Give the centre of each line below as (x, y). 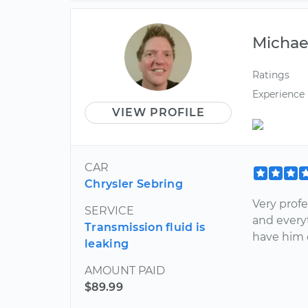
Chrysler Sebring (134, 184)
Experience (279, 94)
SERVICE (109, 210)
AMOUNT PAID (125, 270)
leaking (107, 243)
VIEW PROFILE (158, 113)
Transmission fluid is (145, 227)
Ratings (271, 75)
